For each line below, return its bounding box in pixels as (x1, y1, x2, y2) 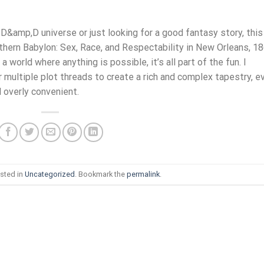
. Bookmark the (74, 169, 127, 179)
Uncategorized (24, 169, 75, 179)
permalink (126, 169, 160, 179)
